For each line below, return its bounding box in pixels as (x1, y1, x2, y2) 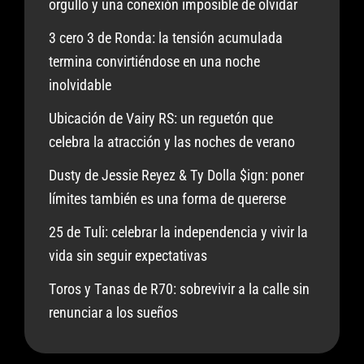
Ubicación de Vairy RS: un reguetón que (49, 110, 273, 128)
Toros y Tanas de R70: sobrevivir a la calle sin (49, 280, 310, 298)
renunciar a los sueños (49, 304, 178, 322)
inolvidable (49, 76, 111, 94)
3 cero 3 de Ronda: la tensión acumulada (49, 29, 283, 47)
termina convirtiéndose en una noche (49, 53, 260, 71)
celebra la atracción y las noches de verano (49, 133, 295, 151)
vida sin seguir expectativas (49, 247, 207, 265)
